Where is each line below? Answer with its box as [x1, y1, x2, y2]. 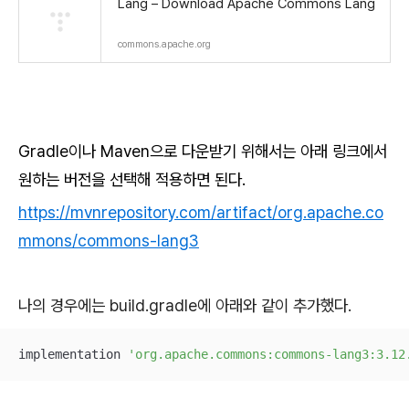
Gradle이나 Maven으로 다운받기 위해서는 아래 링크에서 [18, 142, 387, 162]
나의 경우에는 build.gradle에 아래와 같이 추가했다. [18, 295, 351, 315]
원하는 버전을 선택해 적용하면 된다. [18, 170, 246, 190]
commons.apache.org [118, 38, 211, 51]
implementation [18, 346, 128, 362]
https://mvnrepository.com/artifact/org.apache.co [18, 202, 383, 222]
